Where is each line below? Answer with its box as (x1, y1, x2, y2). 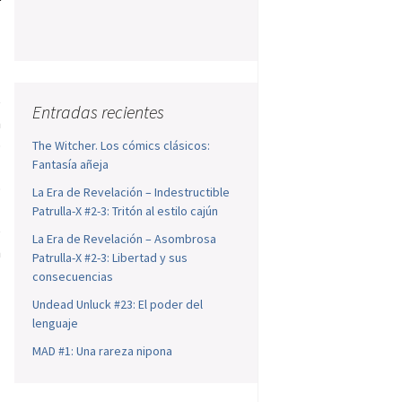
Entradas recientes (32, 100, 165, 124)
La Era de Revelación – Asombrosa (32, 231, 217, 248)
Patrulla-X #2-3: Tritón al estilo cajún (32, 203, 219, 220)
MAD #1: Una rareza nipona (32, 343, 173, 360)
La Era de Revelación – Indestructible (32, 184, 231, 201)
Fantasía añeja (32, 156, 109, 173)
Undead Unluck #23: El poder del (32, 296, 204, 313)
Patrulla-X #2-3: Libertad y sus (32, 249, 188, 267)
